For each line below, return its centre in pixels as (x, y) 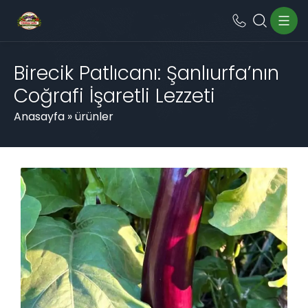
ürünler (94, 117)
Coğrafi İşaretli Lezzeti (114, 96)
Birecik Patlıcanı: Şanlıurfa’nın (146, 73)
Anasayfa (39, 117)
